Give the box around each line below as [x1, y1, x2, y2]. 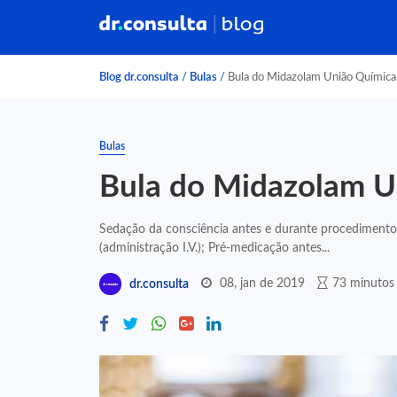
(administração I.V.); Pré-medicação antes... [99, 241, 330, 254]
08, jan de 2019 [220, 276, 305, 290]
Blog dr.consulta [99, 72, 179, 82]
